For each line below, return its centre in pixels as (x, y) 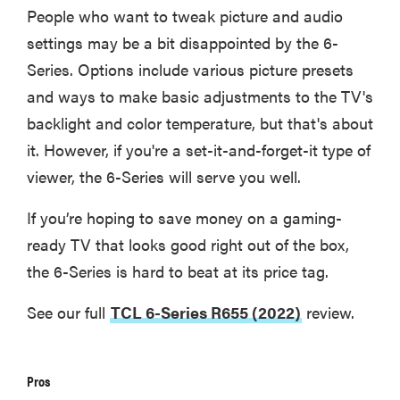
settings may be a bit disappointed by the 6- (183, 43)
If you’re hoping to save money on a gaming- (184, 218)
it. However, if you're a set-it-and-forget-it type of (199, 150)
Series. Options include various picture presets (190, 70)
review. (328, 312)
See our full (68, 312)
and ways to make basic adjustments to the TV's (200, 96)
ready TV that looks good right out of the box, (188, 245)
